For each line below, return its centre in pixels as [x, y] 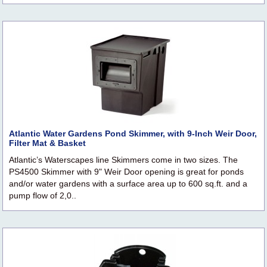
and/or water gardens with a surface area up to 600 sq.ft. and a [128, 184]
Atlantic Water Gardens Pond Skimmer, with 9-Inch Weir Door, [133, 134]
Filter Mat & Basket [47, 143]
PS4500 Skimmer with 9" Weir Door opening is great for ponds [126, 172]
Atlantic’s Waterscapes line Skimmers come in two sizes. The [123, 160]
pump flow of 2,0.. [43, 196]
